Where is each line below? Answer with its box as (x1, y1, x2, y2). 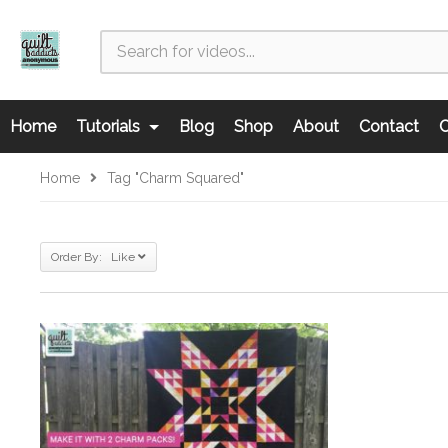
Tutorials (76, 117, 144, 136)
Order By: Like (51, 250, 135, 264)
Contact (359, 117, 419, 136)
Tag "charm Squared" (107, 170, 244, 186)
